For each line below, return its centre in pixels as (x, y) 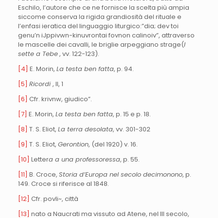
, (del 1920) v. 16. (113, 144)
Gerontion (73, 144)
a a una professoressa (84, 159)
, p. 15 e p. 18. (132, 114)
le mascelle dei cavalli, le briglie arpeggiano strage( (101, 44)
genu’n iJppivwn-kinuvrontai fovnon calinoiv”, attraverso (106, 35)
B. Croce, (43, 174)
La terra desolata (85, 129)
